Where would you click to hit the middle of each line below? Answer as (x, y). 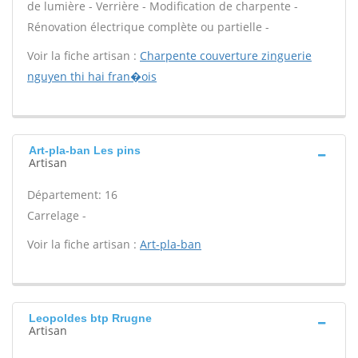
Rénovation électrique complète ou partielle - (148, 27)
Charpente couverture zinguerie (226, 56)
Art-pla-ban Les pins (85, 150)
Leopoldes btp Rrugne (90, 318)
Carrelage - (57, 215)
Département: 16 (72, 195)
